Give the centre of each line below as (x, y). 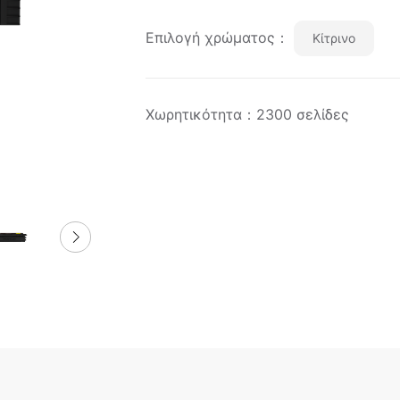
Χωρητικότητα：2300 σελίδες (247, 114)
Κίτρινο (333, 38)
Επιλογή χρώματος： (217, 37)
